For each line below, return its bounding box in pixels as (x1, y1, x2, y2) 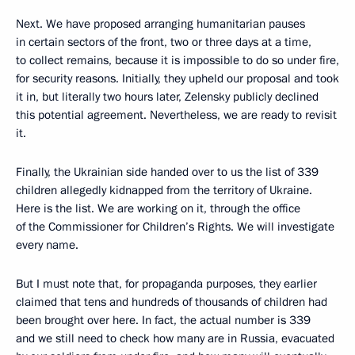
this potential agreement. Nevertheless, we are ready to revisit (16, 107, 337, 123)
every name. (16, 237, 78, 253)
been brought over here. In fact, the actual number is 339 (16, 312, 311, 328)
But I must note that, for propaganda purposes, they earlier (16, 276, 317, 292)
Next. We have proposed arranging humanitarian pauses (16, 16, 305, 32)
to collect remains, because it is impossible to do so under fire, (16, 52, 339, 68)
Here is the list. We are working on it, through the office (16, 200, 300, 216)
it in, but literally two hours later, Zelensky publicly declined (16, 89, 319, 105)
